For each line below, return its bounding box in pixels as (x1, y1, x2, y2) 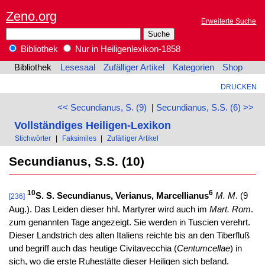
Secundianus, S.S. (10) (8, 154, 144, 169)
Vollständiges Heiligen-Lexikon (14, 119, 171, 132)
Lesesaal (60, 63, 95, 73)
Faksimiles (62, 134, 96, 142)
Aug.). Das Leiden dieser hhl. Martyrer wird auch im (8, 204, 209, 214)
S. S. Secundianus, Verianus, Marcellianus (35, 190, 209, 201)
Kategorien (173, 63, 215, 73)
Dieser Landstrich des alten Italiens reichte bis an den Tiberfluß (8, 230, 250, 240)
